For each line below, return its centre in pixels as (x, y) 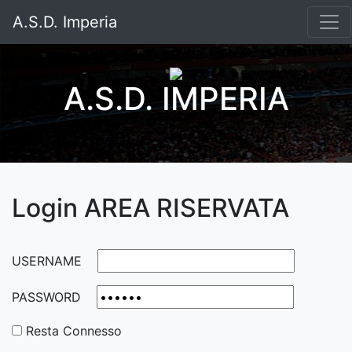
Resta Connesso (72, 331)
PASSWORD (46, 297)
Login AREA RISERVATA (150, 208)
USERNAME (47, 261)
